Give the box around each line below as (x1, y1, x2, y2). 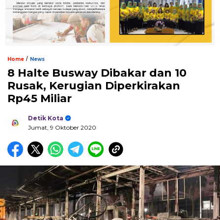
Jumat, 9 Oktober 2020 (28, 123, 96, 131)
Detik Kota (28, 114, 63, 122)
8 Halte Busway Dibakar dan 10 (7, 66, 187, 80)
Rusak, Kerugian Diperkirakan (7, 79, 180, 92)
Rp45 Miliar (7, 91, 72, 105)
